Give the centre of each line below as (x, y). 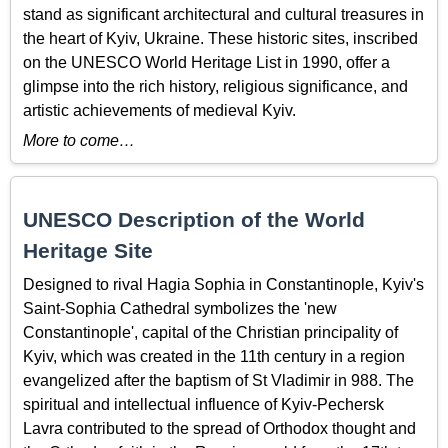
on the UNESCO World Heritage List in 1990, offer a (206, 62)
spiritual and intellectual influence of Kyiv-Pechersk (203, 404)
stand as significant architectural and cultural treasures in (223, 14)
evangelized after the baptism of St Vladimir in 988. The (218, 380)
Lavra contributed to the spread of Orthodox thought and (219, 428)
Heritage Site (88, 251)
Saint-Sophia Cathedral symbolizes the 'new (180, 308)
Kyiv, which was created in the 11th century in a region (214, 356)
